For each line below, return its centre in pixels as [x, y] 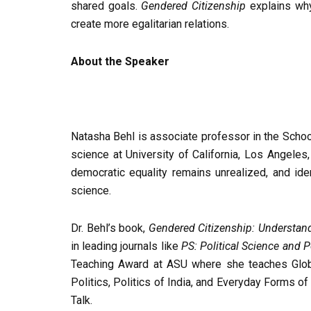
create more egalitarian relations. [150, 24]
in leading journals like [126, 246]
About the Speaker [120, 62]
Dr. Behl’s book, [110, 228]
